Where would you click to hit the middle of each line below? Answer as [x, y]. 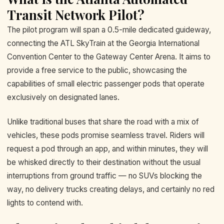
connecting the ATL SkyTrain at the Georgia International [103, 43]
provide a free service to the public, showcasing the [97, 70]
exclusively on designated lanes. [63, 97]
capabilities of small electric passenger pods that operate [106, 83]
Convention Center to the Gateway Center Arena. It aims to [109, 56]
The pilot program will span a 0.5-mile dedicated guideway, [109, 29]
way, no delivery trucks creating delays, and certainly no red [111, 189]
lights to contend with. [45, 203]
